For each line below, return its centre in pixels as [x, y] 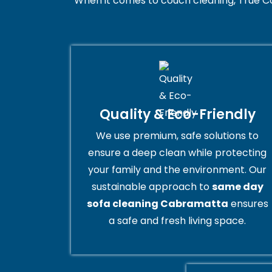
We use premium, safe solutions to [177, 135]
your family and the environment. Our [177, 169]
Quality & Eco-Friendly [177, 114]
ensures [248, 203]
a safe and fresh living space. [177, 220]
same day [237, 186]
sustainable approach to [151, 186]
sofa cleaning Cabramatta [157, 203]
